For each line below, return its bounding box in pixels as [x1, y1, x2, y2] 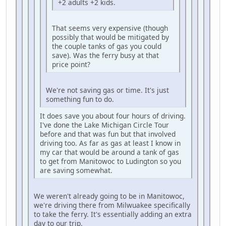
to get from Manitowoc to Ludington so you [40, 156, 181, 166]
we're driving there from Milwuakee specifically [34, 200, 190, 210]
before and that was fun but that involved [40, 129, 176, 139]
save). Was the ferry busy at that [52, 50, 159, 60]
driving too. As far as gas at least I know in [40, 138, 181, 148]
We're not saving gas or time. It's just [46, 85, 169, 95]
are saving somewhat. [40, 165, 112, 175]
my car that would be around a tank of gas [40, 147, 179, 157]
